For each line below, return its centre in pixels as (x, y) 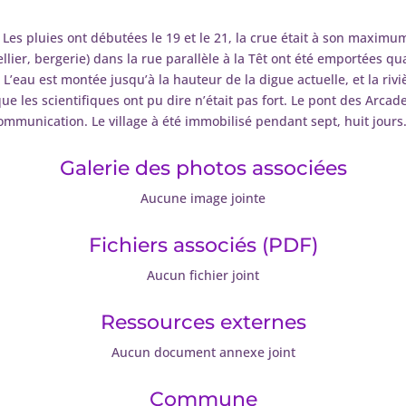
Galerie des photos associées (203, 168)
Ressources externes (203, 322)
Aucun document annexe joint (203, 352)
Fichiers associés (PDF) (203, 245)
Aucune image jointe (203, 198)
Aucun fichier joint (203, 275)
